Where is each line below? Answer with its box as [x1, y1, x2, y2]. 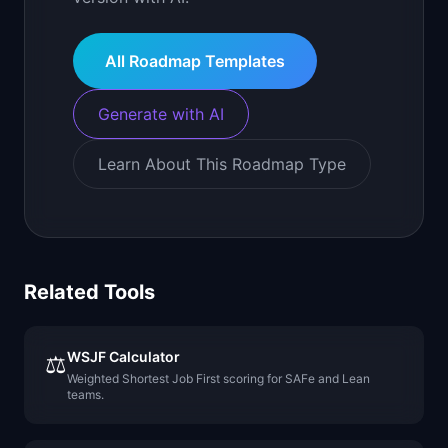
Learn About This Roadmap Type [98, 153, 346, 174]
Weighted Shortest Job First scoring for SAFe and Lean [67, 370, 370, 386]
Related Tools [24, 279, 155, 304]
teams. [67, 386, 104, 402]
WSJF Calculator [67, 347, 180, 365]
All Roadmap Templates [105, 50, 285, 71]
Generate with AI [98, 103, 224, 124]
